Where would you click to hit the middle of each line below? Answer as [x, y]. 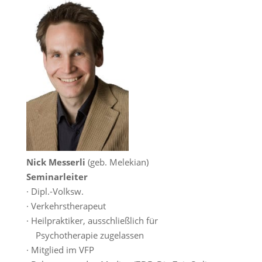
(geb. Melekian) [117, 162]
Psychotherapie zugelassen [85, 235]
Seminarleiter [57, 176]
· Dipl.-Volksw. [55, 191]
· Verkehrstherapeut [66, 206]
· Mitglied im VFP [60, 249]
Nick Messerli [56, 162]
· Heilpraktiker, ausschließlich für [92, 220]
